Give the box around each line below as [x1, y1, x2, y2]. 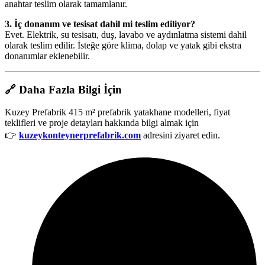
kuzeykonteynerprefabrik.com [19, 130, 141, 141]
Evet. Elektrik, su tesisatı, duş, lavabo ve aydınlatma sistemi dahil [5, 29, 247, 40]
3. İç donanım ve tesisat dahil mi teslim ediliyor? [5, 18, 195, 29]
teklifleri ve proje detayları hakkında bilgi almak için [5, 118, 199, 128]
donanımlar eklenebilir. [5, 50, 90, 61]
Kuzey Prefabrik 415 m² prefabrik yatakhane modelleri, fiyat [5, 107, 230, 118]
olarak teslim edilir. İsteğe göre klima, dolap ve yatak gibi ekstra [5, 40, 241, 50]
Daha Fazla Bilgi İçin [19, 83, 122, 96]
